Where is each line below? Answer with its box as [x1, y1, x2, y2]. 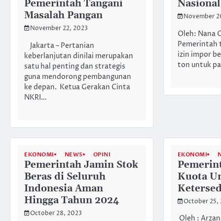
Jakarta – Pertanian [24, 40, 94, 51]
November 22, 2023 [30, 25, 88, 33]
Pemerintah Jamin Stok [24, 158, 138, 171]
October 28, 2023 [30, 209, 82, 218]
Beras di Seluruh [24, 170, 106, 183]
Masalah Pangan [24, 9, 103, 22]
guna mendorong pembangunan [24, 72, 131, 82]
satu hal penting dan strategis [24, 61, 125, 72]
